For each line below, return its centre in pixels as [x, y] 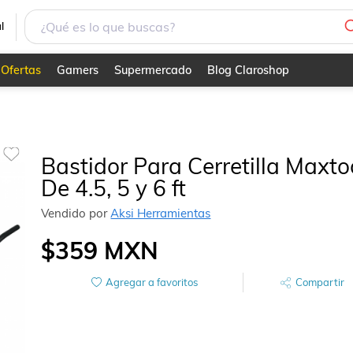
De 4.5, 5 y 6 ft [114, 188]
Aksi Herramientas [161, 213]
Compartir [320, 282]
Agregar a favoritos [151, 282]
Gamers [77, 70]
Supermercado [152, 70]
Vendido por [76, 213]
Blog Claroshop [248, 70]
